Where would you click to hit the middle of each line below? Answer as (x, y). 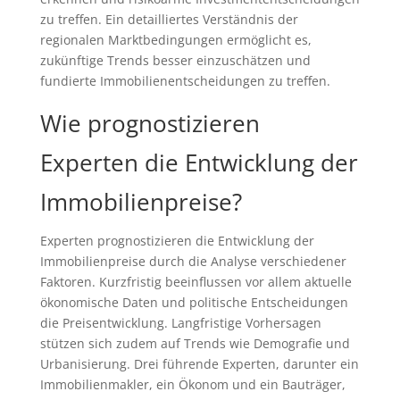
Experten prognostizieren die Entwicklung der (177, 241)
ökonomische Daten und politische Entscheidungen (194, 302)
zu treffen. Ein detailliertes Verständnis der (169, 19)
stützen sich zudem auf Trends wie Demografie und (195, 343)
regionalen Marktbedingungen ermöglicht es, (175, 40)
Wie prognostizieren (150, 123)
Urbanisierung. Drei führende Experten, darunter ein (199, 364)
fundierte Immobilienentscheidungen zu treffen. (185, 81)
